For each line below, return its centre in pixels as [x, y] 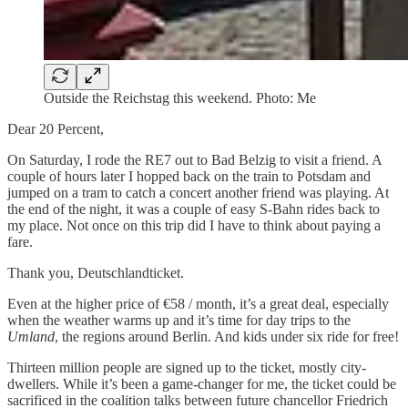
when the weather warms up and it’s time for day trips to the [179, 320]
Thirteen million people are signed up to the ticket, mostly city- [187, 367]
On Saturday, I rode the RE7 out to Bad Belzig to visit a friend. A [194, 159]
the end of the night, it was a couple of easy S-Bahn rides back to [194, 209]
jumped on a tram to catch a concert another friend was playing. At [198, 192]
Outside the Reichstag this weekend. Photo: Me [180, 97]
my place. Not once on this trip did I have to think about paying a [194, 225]
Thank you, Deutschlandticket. [96, 272]
